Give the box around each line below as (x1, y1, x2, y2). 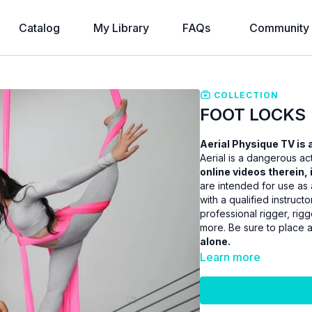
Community (249, 21, 309, 35)
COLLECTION (211, 89, 279, 100)
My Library (93, 21, 149, 35)
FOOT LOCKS (200, 104, 306, 125)
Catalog (19, 21, 60, 35)
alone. (200, 235, 231, 247)
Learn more (200, 249, 261, 264)
